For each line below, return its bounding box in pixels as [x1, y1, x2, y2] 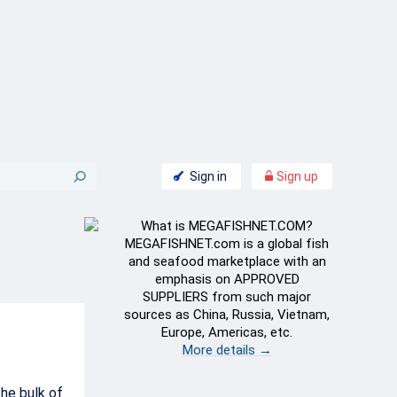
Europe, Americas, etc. [161, 324, 292, 340]
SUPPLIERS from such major [143, 289, 311, 305]
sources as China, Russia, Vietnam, [124, 307, 330, 323]
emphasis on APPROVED [154, 271, 300, 287]
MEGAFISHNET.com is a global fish [125, 236, 329, 252]
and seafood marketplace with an [128, 253, 326, 269]
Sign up [274, 169, 318, 183]
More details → [182, 342, 272, 358]
